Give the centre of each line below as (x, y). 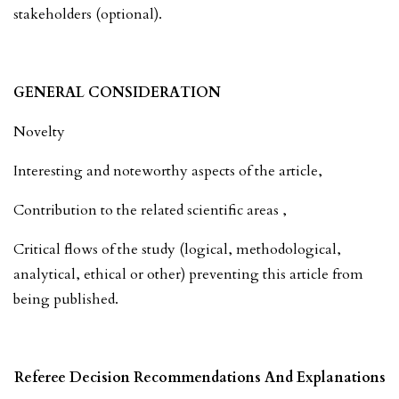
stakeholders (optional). (88, 14)
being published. (66, 299)
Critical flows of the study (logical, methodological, (177, 249)
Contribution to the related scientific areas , (150, 210)
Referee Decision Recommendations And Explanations (199, 377)
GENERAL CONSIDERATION (117, 92)
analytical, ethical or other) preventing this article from (188, 274)
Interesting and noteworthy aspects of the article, (168, 171)
